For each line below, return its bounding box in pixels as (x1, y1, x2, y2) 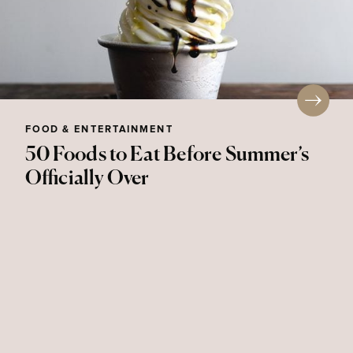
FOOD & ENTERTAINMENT (25, 124, 173, 135)
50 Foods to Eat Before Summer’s (25, 145, 309, 165)
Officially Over (25, 169, 150, 189)
